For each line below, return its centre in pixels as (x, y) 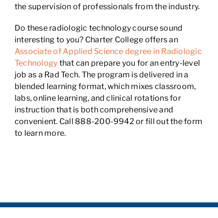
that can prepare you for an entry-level (129, 63)
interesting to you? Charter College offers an (96, 40)
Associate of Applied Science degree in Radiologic (108, 51)
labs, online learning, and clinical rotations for (98, 98)
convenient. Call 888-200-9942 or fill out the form (108, 121)
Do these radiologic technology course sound (99, 28)
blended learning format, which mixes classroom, (105, 86)
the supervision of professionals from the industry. (107, 7)
